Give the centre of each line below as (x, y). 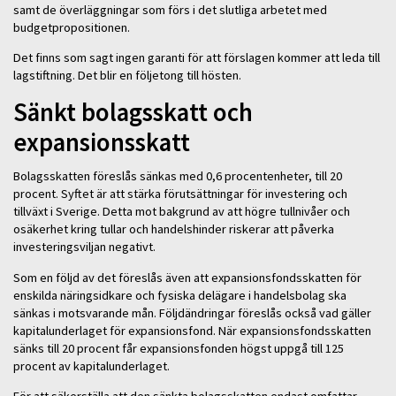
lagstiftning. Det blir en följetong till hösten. (129, 76)
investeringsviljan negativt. (87, 247)
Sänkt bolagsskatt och (133, 112)
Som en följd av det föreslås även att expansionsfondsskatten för (187, 277)
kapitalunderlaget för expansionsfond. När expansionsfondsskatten (192, 330)
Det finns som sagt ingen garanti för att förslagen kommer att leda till (197, 58)
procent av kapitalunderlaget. (93, 366)
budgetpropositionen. (73, 27)
